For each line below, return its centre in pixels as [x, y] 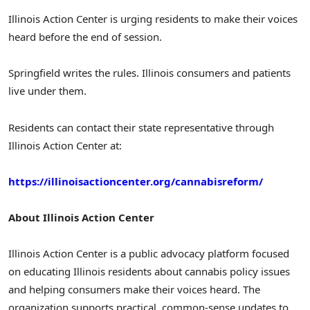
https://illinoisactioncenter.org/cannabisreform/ [136, 181]
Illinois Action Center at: [65, 145]
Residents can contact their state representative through [141, 127]
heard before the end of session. [85, 37]
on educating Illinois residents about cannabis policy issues [149, 272]
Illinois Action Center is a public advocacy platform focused [149, 254]
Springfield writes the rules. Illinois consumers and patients [149, 73]
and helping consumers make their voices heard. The [134, 290]
